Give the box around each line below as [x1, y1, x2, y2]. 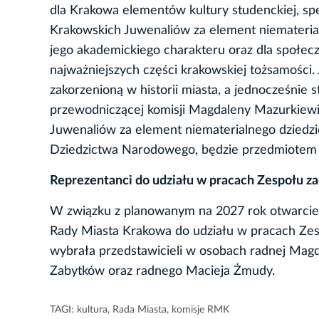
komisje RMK [172, 305, 229, 315]
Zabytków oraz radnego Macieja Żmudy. [50, 265, 278, 278]
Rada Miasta [113, 305, 167, 315]
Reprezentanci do [50, 174, 152, 188]
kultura [77, 305, 108, 315]
